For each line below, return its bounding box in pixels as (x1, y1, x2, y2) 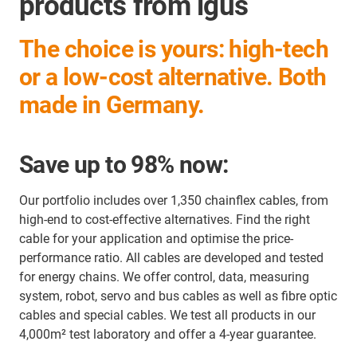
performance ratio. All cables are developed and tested (19, 250, 324, 265)
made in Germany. (19, 91, 205, 119)
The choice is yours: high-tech (19, 35, 328, 63)
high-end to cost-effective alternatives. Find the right (19, 212, 310, 227)
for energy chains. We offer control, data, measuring (19, 269, 309, 284)
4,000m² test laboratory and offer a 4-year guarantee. (19, 327, 316, 342)
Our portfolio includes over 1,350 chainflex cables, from (19, 193, 328, 208)
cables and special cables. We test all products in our (19, 308, 316, 323)
